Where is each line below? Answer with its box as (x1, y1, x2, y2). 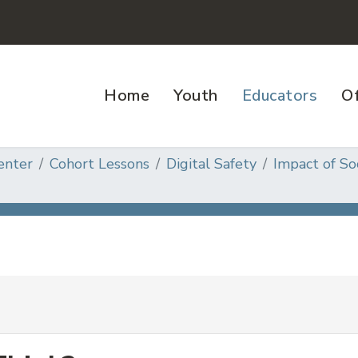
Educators (241, 85, 317, 106)
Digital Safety (166, 154, 257, 173)
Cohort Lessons (50, 154, 149, 173)
